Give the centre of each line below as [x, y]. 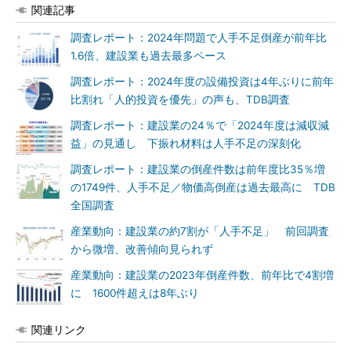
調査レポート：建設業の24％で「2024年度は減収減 [200, 125]
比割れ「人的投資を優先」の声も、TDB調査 [180, 100]
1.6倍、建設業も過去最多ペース [148, 56]
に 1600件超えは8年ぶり [135, 293]
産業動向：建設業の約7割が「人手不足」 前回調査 [200, 231]
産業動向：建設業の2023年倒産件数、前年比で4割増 [202, 275]
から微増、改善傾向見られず [142, 249]
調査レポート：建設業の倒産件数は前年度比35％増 [198, 169]
